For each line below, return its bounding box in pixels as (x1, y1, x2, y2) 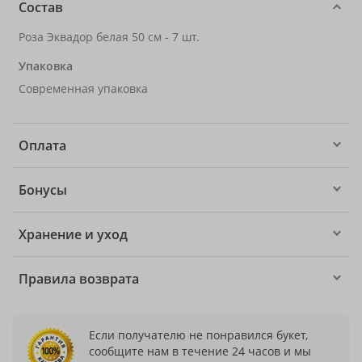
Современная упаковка (19, 81, 148, 96)
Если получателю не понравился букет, (89, 326, 308, 343)
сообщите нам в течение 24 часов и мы (89, 343, 311, 359)
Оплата (19, 137, 66, 154)
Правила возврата (19, 270, 139, 288)
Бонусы (19, 181, 67, 199)
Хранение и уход (19, 225, 128, 243)
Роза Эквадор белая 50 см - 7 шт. (19, 29, 200, 44)
